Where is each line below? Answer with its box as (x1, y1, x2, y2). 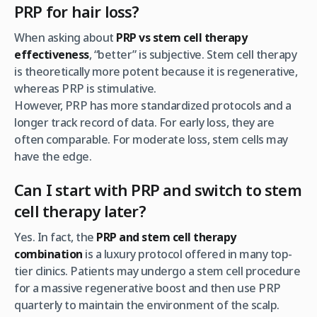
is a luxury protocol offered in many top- (82, 246, 292, 262)
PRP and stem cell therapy (96, 229, 236, 245)
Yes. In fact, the (14, 229, 96, 245)
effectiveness (14, 46, 89, 62)
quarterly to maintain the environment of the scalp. (14, 296, 279, 313)
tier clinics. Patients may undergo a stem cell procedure (14, 263, 300, 279)
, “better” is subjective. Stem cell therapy (88, 46, 296, 62)
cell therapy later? (14, 200, 146, 221)
